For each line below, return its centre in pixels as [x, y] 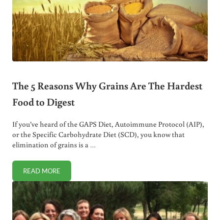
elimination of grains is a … [54, 144]
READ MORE [41, 171]
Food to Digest [43, 102]
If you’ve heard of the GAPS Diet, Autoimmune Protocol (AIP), [108, 124]
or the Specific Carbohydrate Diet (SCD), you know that [98, 134]
